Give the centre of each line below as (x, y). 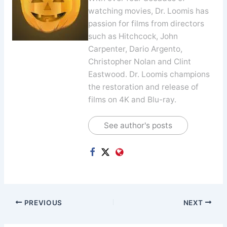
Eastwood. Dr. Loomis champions (149, 74)
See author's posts (138, 125)
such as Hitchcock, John (133, 36)
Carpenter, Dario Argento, (135, 49)
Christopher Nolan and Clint (139, 61)
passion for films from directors (146, 23)
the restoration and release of (143, 87)
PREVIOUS (42, 202)
